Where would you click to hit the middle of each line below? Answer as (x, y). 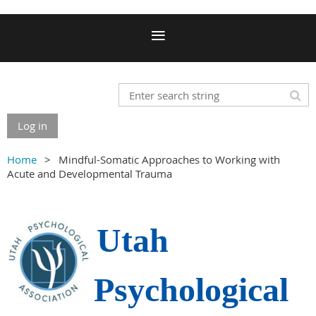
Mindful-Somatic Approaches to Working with (169, 159)
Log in (32, 126)
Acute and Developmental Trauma (90, 174)
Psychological (191, 290)
